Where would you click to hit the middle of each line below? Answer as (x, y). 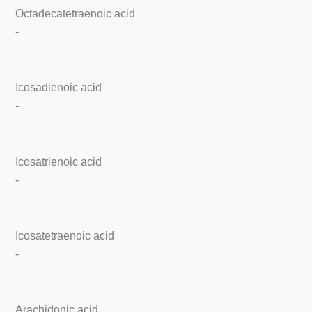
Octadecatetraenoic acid (76, 13)
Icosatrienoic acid (59, 162)
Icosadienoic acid (59, 88)
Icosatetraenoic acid (65, 236)
